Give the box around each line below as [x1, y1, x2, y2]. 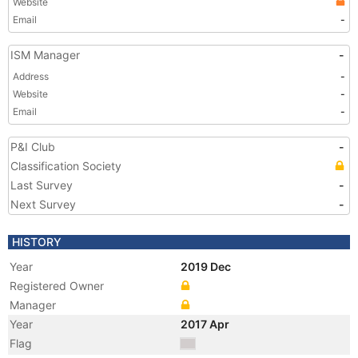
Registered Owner [10, 279, 104, 292]
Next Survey [10, 197, 76, 211]
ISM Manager [10, 48, 80, 62]
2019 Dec [181, 260, 233, 273]
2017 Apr [181, 317, 232, 331]
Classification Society [10, 159, 121, 173]
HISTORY [12, 235, 62, 249]
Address [13, 70, 49, 82]
